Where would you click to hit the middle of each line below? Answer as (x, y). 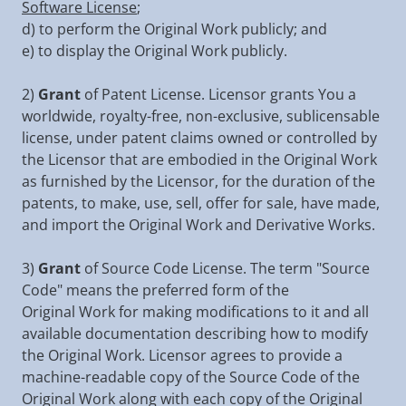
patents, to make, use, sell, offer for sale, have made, (201, 203)
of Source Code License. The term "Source (225, 268)
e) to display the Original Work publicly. (155, 51)
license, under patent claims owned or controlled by (199, 138)
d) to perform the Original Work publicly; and (174, 29)
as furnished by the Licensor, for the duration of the (198, 181)
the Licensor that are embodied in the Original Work (199, 159)
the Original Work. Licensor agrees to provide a (182, 355)
